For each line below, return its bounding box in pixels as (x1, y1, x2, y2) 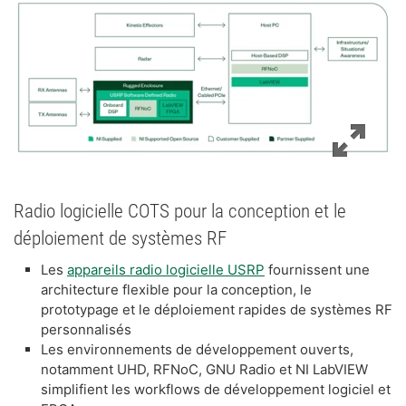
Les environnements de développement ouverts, (41, 340, 353, 358)
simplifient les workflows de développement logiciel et (41, 380, 391, 398)
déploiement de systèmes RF (14, 227, 227, 249)
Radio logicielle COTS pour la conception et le (14, 199, 346, 222)
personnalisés (41, 320, 139, 338)
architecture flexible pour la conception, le (41, 280, 312, 298)
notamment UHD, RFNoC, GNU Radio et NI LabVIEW (41, 360, 368, 378)
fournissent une (265, 260, 370, 278)
